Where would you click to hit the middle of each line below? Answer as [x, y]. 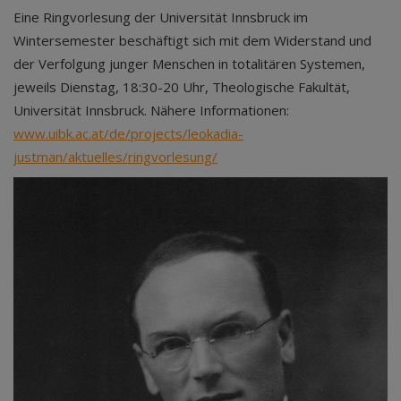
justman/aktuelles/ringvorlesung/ [115, 157]
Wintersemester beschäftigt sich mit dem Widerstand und [192, 40]
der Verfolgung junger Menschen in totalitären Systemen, [189, 64]
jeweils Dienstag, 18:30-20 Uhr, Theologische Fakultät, [182, 87]
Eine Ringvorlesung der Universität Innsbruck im [161, 17]
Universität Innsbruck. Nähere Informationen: [151, 110]
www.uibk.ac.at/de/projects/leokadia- [128, 133]
